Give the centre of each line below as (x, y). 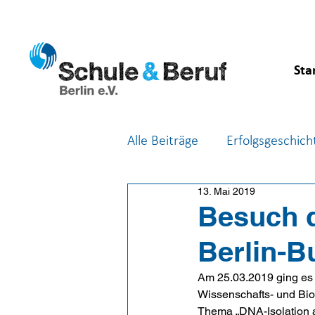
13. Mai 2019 (226, 191)
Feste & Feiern (197, 198)
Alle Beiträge (163, 141)
